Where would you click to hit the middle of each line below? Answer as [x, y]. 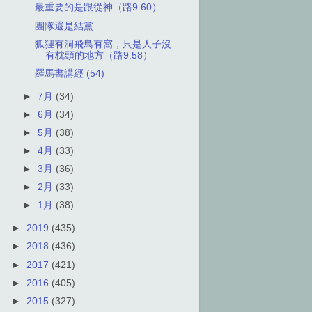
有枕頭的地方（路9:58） [99, 55]
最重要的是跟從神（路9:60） [98, 8]
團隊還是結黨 [64, 26]
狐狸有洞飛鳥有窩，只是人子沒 [103, 44]
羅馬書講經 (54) [69, 73]
